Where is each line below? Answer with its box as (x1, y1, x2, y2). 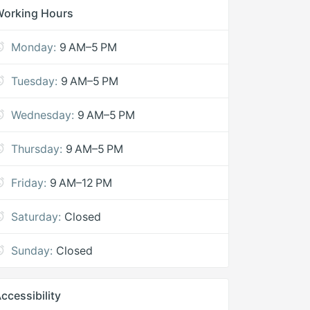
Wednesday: (11, 108, 75, 122)
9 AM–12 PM (50, 176, 113, 190)
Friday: (11, 176, 47, 190)
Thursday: (11, 142, 63, 156)
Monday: (11, 40, 57, 54)
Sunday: (11, 244, 53, 257)
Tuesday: (11, 74, 58, 88)
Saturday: (11, 210, 62, 224)
